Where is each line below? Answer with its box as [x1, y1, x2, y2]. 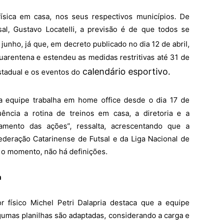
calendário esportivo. [80, 66, 170, 77]
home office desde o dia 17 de [78, 95, 190, 105]
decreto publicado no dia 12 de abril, [63, 39, 190, 49]
